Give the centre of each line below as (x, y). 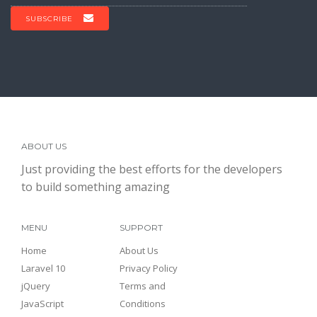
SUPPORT (142, 228)
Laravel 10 (43, 269)
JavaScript (42, 304)
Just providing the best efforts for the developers (152, 169)
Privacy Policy (149, 269)
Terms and (143, 286)
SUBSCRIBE (49, 19)
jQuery (36, 286)
